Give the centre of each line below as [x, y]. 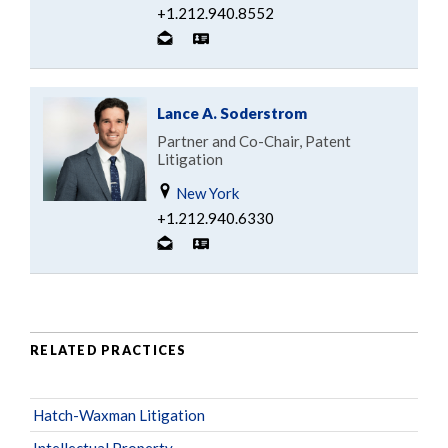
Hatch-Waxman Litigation [119, 414]
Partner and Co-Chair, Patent [254, 140]
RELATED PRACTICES [108, 350]
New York [206, 192]
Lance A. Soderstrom [232, 112]
